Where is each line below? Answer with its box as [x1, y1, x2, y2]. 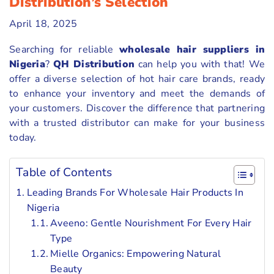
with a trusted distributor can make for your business [9, 116, 265, 130]
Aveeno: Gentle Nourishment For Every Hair [50, 216, 252, 230]
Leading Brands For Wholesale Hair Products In [26, 185, 243, 199]
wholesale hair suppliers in [119, 42, 265, 56]
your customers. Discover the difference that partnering [9, 101, 265, 115]
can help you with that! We [135, 57, 265, 71]
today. [9, 130, 37, 144]
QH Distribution [53, 57, 135, 71]
